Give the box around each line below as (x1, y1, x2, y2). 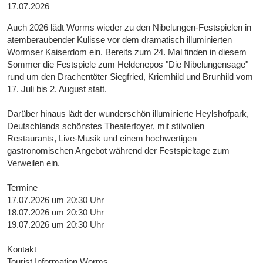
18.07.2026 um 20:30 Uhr (7, 207, 104, 218)
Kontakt (7, 244, 37, 255)
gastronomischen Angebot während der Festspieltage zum (7, 146, 230, 156)
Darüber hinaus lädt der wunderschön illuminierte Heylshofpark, (7, 109, 249, 119)
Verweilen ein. (7, 158, 60, 168)
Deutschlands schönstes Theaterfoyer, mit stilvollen (7, 121, 205, 131)
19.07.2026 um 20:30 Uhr (7, 220, 104, 230)
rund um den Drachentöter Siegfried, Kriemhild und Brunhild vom (7, 72, 254, 82)
